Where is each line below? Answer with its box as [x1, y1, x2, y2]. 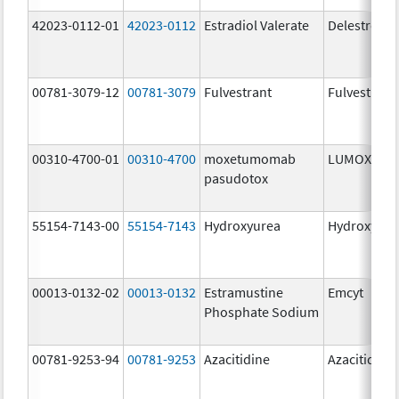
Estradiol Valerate [204, 15, 310, 34]
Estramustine [204, 282, 284, 301]
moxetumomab [204, 149, 297, 167]
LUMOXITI [328, 149, 387, 167]
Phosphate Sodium [204, 302, 320, 321]
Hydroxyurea [204, 216, 281, 234]
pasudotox [204, 168, 269, 187]
